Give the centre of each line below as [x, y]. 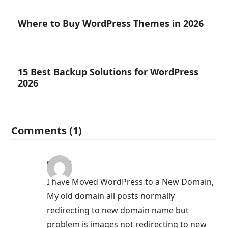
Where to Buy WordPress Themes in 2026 [110, 24]
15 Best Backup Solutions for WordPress [108, 72]
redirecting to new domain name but [118, 210]
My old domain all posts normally [111, 196]
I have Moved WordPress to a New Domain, [131, 182]
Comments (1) [47, 131]
